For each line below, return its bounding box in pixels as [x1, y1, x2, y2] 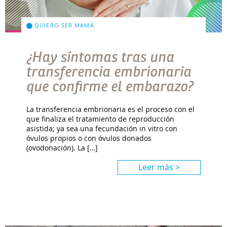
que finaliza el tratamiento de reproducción [26, 114, 175, 124]
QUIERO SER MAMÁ [32, 21, 94, 29]
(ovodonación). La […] [26, 143, 98, 153]
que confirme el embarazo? [26, 79, 195, 95]
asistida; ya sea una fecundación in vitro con [26, 124, 178, 134]
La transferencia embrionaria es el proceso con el [26, 104, 195, 115]
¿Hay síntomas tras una [26, 49, 175, 66]
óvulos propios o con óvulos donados [26, 133, 152, 143]
